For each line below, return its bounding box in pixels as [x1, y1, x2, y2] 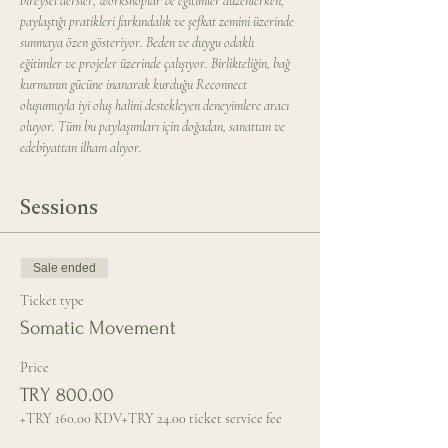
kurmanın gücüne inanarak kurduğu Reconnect [20, 76, 250, 93]
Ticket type [20, 292, 84, 309]
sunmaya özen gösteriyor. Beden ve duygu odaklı [20, 34, 257, 51]
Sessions [20, 195, 98, 219]
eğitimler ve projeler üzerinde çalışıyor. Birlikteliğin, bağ [20, 55, 293, 72]
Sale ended [33, 261, 96, 275]
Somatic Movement [20, 317, 176, 339]
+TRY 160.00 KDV [20, 410, 122, 427]
